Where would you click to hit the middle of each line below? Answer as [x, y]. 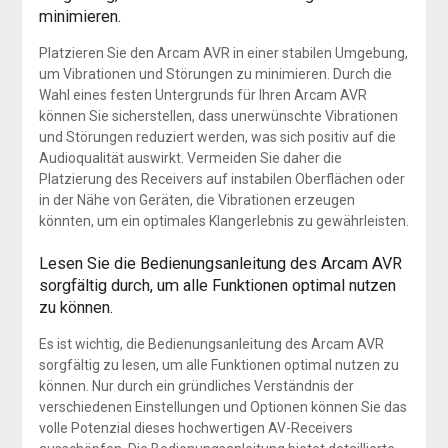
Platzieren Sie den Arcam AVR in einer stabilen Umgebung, [223, 53]
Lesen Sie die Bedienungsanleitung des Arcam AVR [220, 264]
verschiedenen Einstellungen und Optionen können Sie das [222, 407]
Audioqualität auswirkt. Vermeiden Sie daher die [190, 158]
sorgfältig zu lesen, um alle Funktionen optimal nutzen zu [218, 365]
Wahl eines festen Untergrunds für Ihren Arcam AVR [202, 95]
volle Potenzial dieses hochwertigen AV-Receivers [195, 428]
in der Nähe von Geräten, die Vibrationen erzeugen [196, 200]
